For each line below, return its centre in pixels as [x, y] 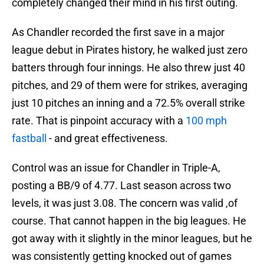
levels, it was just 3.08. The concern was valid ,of [125, 203]
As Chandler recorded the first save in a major [118, 32]
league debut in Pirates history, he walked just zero [130, 50]
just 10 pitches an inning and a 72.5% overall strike [128, 103]
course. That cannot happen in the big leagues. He [129, 221]
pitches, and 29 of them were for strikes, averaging [130, 85]
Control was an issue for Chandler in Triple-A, [116, 168]
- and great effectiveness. [107, 138]
